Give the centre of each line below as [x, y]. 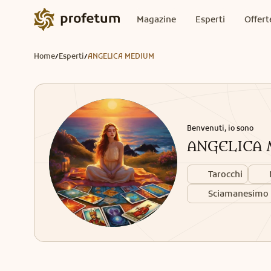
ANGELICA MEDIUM [121, 56]
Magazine [156, 19]
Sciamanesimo [238, 193]
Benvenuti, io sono [220, 128]
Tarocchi [225, 174]
